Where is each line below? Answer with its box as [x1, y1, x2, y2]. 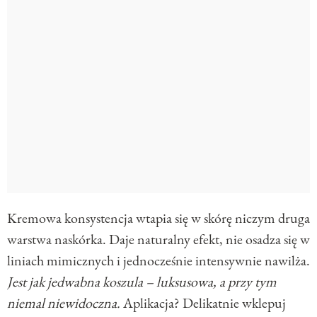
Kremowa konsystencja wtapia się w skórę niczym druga [7, 208, 310, 227]
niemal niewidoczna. [7, 293, 120, 312]
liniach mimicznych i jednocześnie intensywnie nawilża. [7, 250, 310, 270]
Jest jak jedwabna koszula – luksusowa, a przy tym [7, 272, 277, 291]
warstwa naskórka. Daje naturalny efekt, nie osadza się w [7, 229, 310, 248]
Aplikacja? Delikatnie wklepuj [120, 293, 286, 312]
